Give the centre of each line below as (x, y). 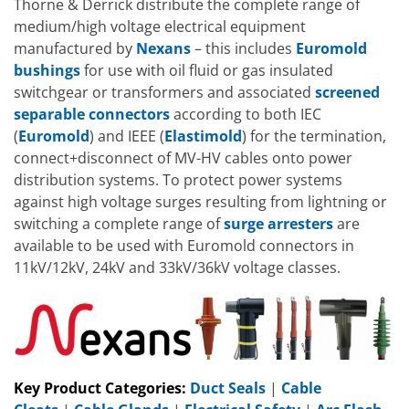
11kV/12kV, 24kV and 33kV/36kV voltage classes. (177, 268)
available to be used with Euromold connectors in (184, 246)
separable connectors (92, 115)
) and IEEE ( (127, 136)
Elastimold (203, 136)
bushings (47, 71)
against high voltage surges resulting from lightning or (200, 202)
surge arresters (278, 224)
